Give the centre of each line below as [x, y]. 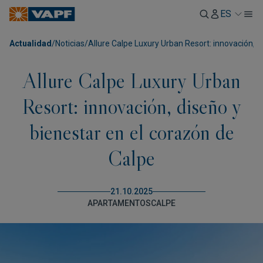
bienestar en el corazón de [131, 132]
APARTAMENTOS [119, 203]
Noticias [70, 43]
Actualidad [31, 43]
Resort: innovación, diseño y [131, 107]
